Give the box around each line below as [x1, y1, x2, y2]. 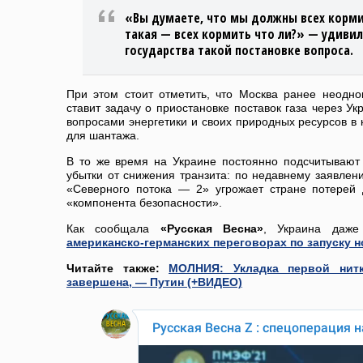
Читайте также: [66, 262, 169, 275]
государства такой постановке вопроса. [125, 41, 353, 59]
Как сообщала [66, 222, 160, 235]
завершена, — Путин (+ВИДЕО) [66, 275, 242, 288]
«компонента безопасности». [66, 196, 222, 209]
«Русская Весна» [160, 222, 264, 235]
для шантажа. [66, 129, 139, 142]
